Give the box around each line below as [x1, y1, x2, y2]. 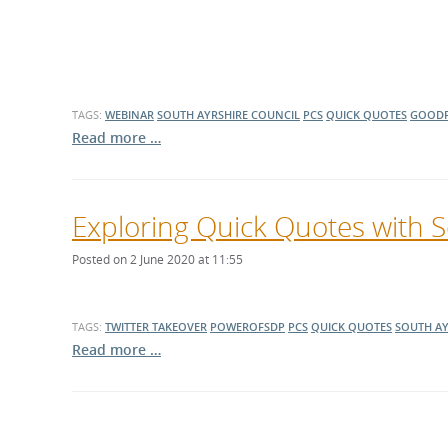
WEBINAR [105, 107, 154, 122]
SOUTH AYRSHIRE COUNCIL [157, 107, 300, 122]
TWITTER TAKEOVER [105, 319, 207, 334]
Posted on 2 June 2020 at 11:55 [72, 251, 243, 268]
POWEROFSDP [210, 319, 285, 334]
